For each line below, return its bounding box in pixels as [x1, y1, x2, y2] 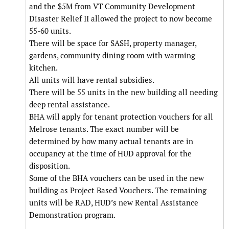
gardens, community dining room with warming [29, 51, 195, 61]
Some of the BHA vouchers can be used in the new [29, 173, 204, 184]
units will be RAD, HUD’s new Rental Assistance [29, 198, 198, 208]
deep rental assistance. [29, 100, 110, 110]
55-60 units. [29, 26, 71, 36]
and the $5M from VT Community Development [29, 2, 195, 12]
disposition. [29, 161, 70, 171]
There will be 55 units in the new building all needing [29, 87, 218, 98]
